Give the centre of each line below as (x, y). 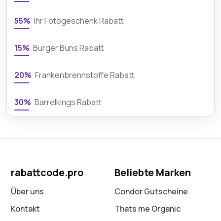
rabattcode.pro (47, 172)
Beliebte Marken (153, 172)
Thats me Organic (148, 209)
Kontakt (26, 209)
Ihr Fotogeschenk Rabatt (78, 21)
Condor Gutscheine (151, 191)
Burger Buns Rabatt (68, 48)
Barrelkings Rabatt (68, 102)
